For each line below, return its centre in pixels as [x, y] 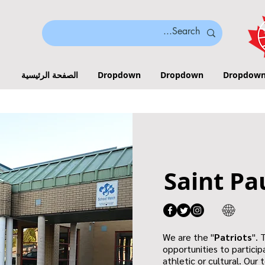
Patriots [233, 237]
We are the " [188, 237]
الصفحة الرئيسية [49, 75]
